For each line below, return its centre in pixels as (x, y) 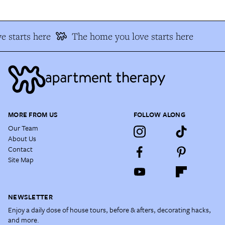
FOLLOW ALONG (159, 115)
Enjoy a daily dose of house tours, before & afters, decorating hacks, (109, 210)
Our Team (23, 128)
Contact (20, 149)
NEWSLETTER (30, 197)
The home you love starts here (131, 36)
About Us (22, 138)
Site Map (21, 159)
